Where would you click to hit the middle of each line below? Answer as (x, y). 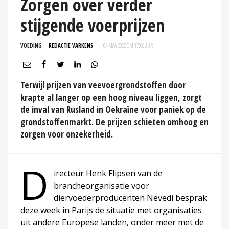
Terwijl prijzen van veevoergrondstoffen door (103, 85)
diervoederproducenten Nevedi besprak (130, 198)
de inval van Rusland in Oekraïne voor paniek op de (113, 109)
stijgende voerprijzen (93, 25)
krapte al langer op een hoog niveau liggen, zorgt (111, 97)
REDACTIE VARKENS (71, 45)
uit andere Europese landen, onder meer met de (112, 222)
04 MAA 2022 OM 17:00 (124, 45)
